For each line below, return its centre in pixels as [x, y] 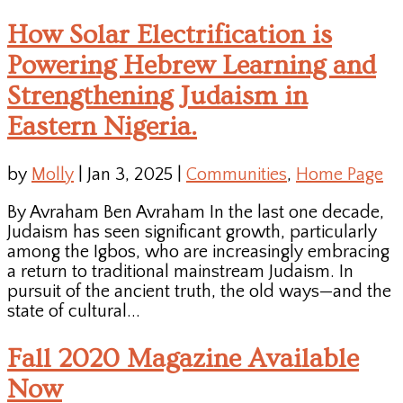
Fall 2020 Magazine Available [183, 358]
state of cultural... [74, 311]
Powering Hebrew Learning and [192, 65]
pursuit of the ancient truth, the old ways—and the [199, 291]
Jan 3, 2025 [130, 174]
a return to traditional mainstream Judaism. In [180, 271]
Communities [237, 174]
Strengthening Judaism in [157, 96]
